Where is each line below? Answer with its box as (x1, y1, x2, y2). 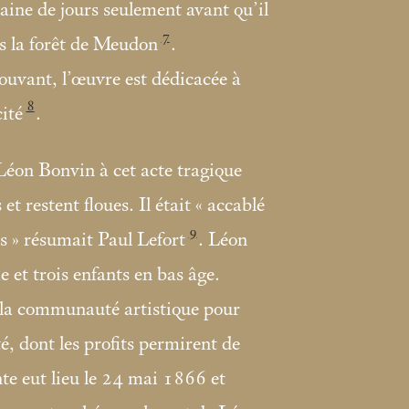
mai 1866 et (128, 368, 225, 391)
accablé (207, 194, 265, 217)
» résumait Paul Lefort (12, 229, 185, 252)
